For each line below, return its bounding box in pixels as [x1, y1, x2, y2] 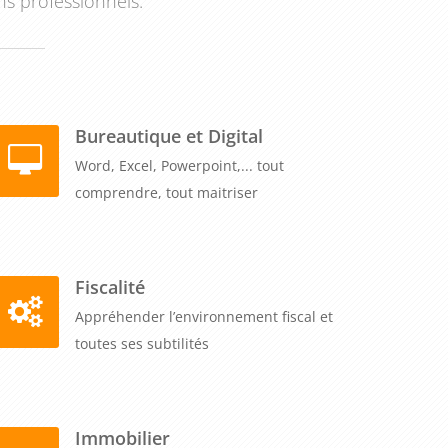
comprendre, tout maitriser [75, 182, 258, 202]
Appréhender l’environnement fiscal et [75, 306, 333, 326]
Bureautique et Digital [75, 122, 263, 148]
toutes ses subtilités [75, 333, 209, 353]
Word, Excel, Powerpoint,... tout [75, 155, 284, 175]
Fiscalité [75, 273, 145, 299]
